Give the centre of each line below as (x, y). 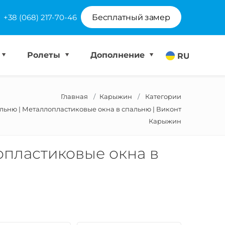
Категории (163, 96)
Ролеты (45, 55)
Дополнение (119, 55)
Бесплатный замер (131, 18)
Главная (74, 96)
